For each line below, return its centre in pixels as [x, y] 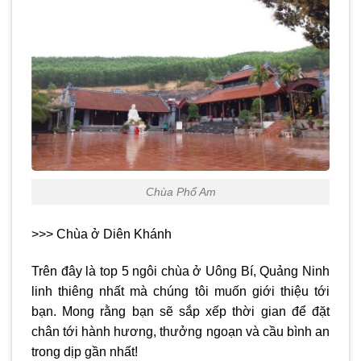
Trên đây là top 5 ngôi [96, 272]
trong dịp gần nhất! [85, 352]
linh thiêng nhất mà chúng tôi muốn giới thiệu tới [180, 292]
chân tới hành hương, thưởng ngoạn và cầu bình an [180, 332]
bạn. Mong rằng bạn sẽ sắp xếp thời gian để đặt [180, 312]
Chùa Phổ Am [180, 191]
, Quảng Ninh [291, 272]
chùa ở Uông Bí [207, 272]
